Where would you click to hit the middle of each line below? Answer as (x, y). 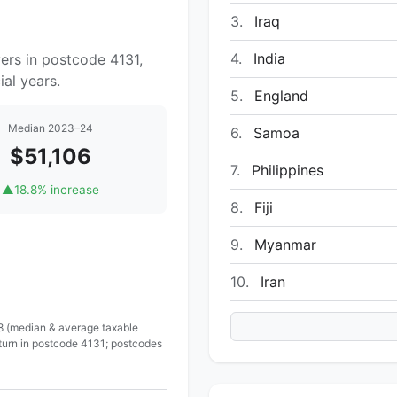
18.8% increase (57, 190)
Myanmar (283, 244)
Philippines (285, 170)
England (279, 95)
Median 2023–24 (51, 128)
